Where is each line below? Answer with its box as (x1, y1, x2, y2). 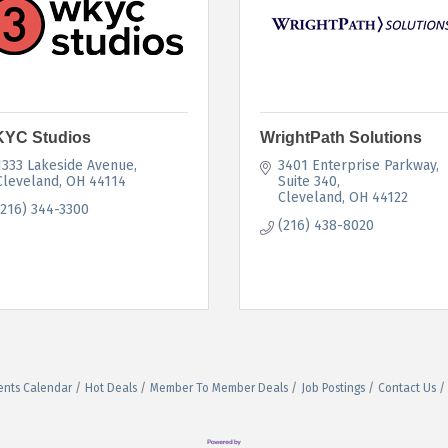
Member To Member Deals (150, 380, 288, 395)
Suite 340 (277, 172, 337, 190)
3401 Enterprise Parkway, (277, 156, 439, 174)
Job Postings (301, 380, 365, 395)
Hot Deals (85, 380, 137, 395)
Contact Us (378, 380, 436, 395)
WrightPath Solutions (260, 128, 422, 146)
